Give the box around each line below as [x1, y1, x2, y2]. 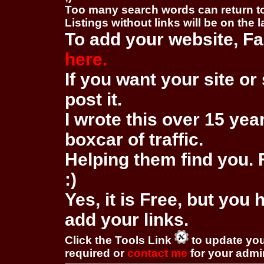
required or [65, 247, 127, 259]
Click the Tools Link [65, 234, 174, 246]
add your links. [65, 210, 189, 229]
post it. [65, 90, 122, 109]
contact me [127, 247, 187, 259]
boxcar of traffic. [65, 130, 203, 149]
